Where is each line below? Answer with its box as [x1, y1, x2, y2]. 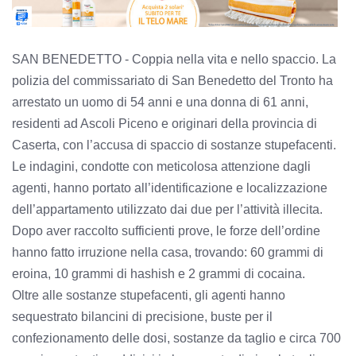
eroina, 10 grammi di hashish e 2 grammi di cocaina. [12, 266, 305, 281]
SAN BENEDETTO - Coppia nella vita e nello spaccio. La [12, 52, 336, 66]
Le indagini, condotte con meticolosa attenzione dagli [12, 159, 311, 173]
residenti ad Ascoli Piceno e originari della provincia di [12, 116, 317, 130]
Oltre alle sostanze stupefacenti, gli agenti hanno [12, 288, 285, 302]
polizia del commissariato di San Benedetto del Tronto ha [12, 73, 333, 87]
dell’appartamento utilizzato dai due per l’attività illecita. [12, 202, 323, 216]
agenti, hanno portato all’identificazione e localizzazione [12, 180, 327, 195]
